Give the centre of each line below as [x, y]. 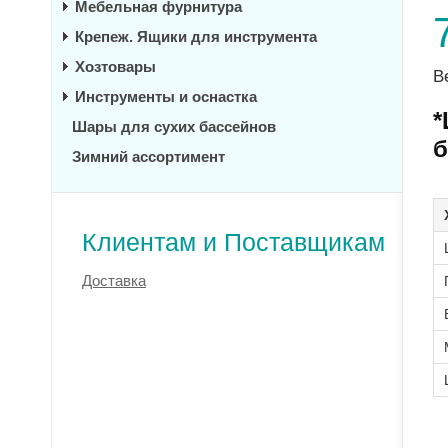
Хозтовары [115, 66]
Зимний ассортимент [148, 156]
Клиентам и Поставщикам [233, 242]
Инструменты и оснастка [166, 96]
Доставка [114, 280]
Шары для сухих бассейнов [174, 126]
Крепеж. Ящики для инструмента [196, 36]
